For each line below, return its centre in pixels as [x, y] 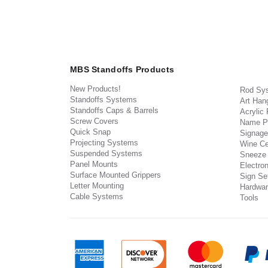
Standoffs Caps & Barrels [114, 110]
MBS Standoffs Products [122, 69]
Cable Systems [97, 197]
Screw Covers [94, 121]
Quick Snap [90, 132]
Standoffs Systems [103, 100]
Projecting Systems [104, 143]
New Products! [95, 89]
